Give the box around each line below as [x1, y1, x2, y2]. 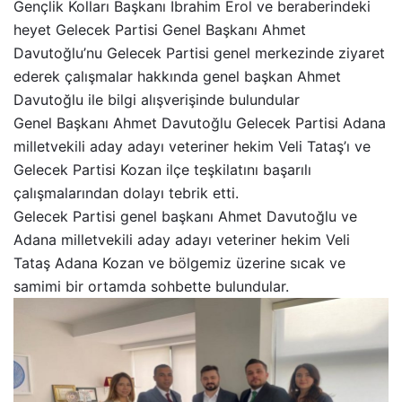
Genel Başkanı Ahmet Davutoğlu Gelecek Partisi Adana [13, 114, 386, 132]
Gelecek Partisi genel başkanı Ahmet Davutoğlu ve [13, 207, 357, 225]
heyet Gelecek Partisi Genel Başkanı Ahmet [13, 21, 306, 39]
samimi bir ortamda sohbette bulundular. [13, 277, 289, 295]
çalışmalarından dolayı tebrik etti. [13, 184, 239, 202]
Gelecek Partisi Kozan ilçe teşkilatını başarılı [13, 161, 311, 179]
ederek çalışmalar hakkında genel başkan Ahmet [13, 67, 341, 85]
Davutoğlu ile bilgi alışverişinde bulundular [13, 91, 300, 109]
